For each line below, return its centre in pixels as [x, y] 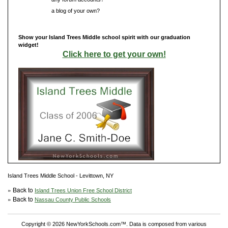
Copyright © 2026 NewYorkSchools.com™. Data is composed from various [114, 224]
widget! [28, 45]
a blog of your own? [75, 10]
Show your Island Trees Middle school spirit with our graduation [104, 37]
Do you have [34, 10]
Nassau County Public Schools [73, 199]
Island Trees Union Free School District [83, 190]
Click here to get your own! [114, 54]
